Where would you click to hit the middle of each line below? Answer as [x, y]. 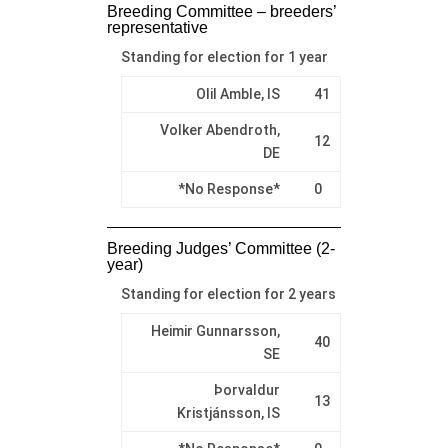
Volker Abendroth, [219, 129]
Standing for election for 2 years [228, 293]
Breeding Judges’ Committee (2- [220, 248]
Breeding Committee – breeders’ [221, 11]
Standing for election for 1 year [224, 56]
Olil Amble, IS [237, 93]
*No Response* [228, 188]
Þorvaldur [246, 389]
